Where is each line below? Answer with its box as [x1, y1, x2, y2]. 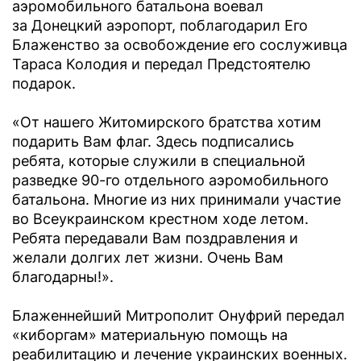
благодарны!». [12, 268, 114, 286]
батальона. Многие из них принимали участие [12, 191, 341, 209]
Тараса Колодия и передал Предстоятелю [12, 56, 311, 73]
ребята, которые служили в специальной [12, 152, 305, 170]
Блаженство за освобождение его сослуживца [12, 36, 347, 54]
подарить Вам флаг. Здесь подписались [12, 133, 294, 151]
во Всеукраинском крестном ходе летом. [12, 210, 309, 228]
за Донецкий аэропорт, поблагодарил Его [12, 17, 308, 35]
